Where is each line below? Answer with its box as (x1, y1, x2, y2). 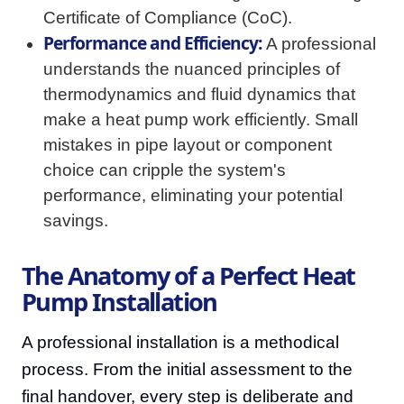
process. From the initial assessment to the (22, 360, 353, 379)
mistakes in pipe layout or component (43, 135, 332, 154)
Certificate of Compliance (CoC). (43, 8, 292, 27)
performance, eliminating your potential (43, 186, 343, 205)
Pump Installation (22, 285, 217, 318)
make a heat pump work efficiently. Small (43, 110, 358, 129)
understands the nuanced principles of (43, 60, 340, 78)
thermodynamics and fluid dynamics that (43, 85, 355, 104)
